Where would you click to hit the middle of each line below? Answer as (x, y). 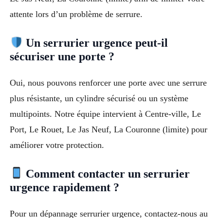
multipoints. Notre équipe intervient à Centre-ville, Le (105, 114)
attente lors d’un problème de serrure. (76, 14)
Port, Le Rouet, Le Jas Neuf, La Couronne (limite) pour (109, 130)
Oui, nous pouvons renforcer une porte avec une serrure (108, 83)
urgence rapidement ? (64, 188)
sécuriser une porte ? (62, 57)
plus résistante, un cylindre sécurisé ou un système (99, 99)
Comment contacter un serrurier (107, 174)
